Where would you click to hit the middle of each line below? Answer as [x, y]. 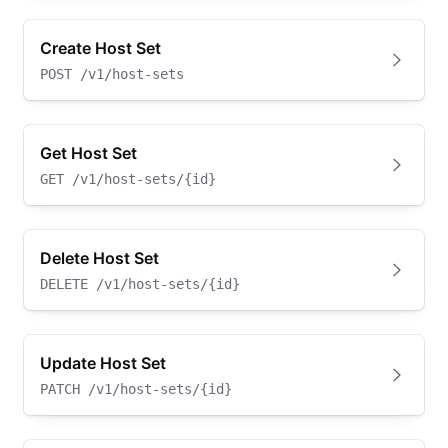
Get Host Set [88, 153]
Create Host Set [100, 48]
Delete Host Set [99, 258]
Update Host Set [103, 363]
